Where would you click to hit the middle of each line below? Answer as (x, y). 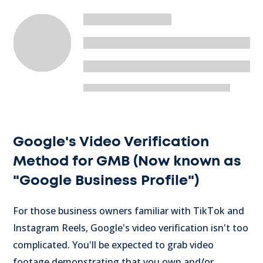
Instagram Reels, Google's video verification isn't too (131, 228)
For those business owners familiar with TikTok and (129, 211)
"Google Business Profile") (106, 181)
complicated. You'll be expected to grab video (113, 245)
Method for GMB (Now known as (127, 162)
